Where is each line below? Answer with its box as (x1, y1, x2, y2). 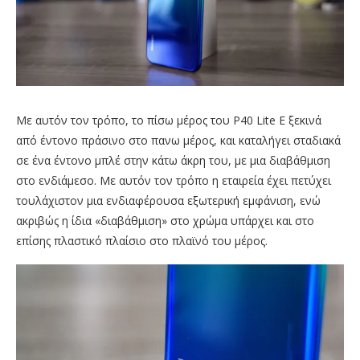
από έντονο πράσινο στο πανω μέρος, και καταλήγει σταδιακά (16, 133, 341, 149)
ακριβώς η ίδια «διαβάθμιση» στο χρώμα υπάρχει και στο (16, 213, 314, 229)
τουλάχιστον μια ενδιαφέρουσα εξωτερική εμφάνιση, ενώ (16, 193, 321, 209)
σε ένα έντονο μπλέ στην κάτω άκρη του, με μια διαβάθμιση (16, 153, 330, 169)
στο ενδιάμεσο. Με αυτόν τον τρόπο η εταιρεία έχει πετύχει (16, 173, 331, 189)
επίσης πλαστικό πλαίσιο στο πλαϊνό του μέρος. (16, 233, 268, 249)
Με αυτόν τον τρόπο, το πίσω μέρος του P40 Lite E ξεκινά (16, 112, 321, 129)
